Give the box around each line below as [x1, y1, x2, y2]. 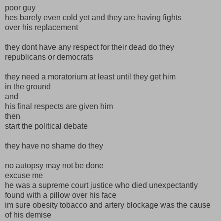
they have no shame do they [5, 141, 103, 150]
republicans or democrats [5, 52, 93, 61]
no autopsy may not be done [5, 161, 104, 170]
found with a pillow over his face [5, 190, 116, 199]
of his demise [5, 210, 51, 219]
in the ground [5, 82, 51, 91]
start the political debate [5, 121, 88, 130]
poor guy [5, 3, 36, 12]
